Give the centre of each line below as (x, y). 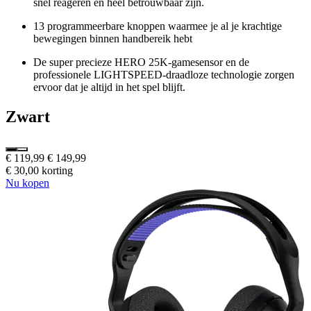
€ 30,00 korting (39, 171)
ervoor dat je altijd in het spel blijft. (109, 87)
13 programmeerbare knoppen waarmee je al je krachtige (158, 26)
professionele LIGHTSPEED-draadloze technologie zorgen (164, 74)
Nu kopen (27, 183)
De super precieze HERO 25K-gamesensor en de (141, 62)
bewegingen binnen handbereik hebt (113, 38)
